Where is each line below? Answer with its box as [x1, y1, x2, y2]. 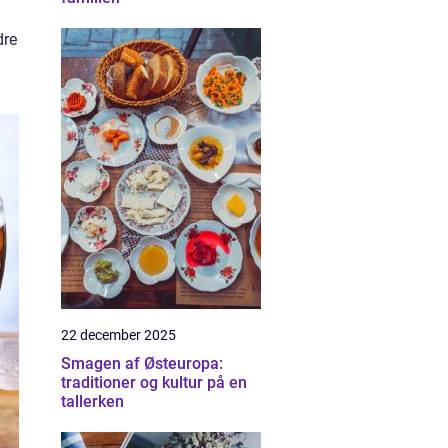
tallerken [61, 392, 124, 411]
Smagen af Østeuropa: [61, 354, 223, 373]
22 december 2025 [61, 327, 176, 343]
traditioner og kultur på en [61, 373, 247, 392]
